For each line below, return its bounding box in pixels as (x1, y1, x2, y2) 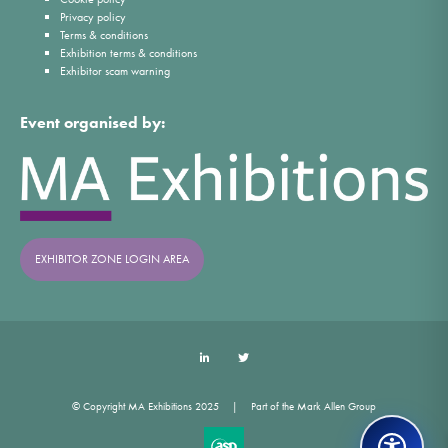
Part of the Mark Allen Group (251, 398, 376, 413)
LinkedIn (222, 350, 258, 365)
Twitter (260, 350, 287, 365)
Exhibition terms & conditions (60, 44, 197, 61)
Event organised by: (20, 111, 165, 133)
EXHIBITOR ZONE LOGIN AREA (35, 251, 189, 268)
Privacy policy (60, 8, 126, 25)
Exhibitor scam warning (60, 62, 170, 79)
